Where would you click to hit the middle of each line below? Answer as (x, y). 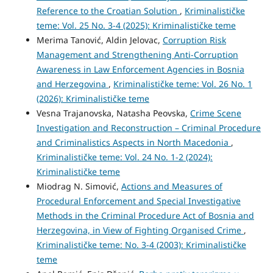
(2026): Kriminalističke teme (93, 98)
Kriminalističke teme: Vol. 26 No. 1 (183, 83)
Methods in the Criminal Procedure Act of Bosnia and (145, 215)
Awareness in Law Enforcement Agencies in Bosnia (140, 69)
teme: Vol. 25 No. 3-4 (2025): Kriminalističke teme (136, 25)
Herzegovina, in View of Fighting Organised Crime (140, 230)
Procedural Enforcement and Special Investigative (138, 200)
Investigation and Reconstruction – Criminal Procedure (148, 127)
